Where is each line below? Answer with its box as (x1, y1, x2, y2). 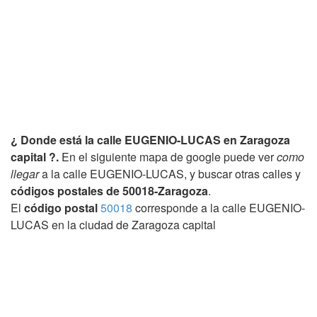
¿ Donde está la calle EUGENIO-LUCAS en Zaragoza (11, 131, 290, 148)
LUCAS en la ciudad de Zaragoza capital (11, 216, 216, 233)
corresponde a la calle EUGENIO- (132, 199, 305, 216)
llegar (11, 165, 39, 182)
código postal (24, 199, 98, 216)
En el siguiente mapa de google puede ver (59, 148, 277, 165)
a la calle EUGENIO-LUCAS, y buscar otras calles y (39, 165, 301, 182)
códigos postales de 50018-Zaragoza (11, 182, 208, 199)
